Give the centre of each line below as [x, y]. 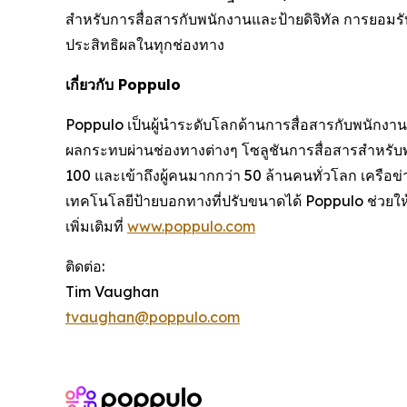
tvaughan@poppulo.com [153, 317]
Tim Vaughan [112, 291]
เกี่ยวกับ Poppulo [123, 84]
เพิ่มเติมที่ [96, 226]
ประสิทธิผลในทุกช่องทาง [145, 44]
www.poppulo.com [191, 226]
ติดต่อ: [85, 266]
